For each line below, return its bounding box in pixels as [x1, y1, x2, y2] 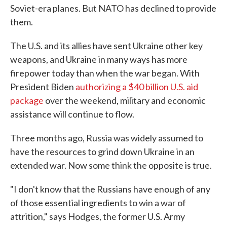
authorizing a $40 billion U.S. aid [75, 81, 198, 92]
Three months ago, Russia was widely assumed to [10, 132, 203, 143]
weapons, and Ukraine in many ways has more [10, 53, 187, 65]
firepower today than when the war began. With [10, 67, 200, 79]
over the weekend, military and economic [44, 94, 206, 106]
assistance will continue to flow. [10, 108, 134, 120]
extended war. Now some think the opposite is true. [10, 159, 212, 171]
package [10, 94, 44, 106]
